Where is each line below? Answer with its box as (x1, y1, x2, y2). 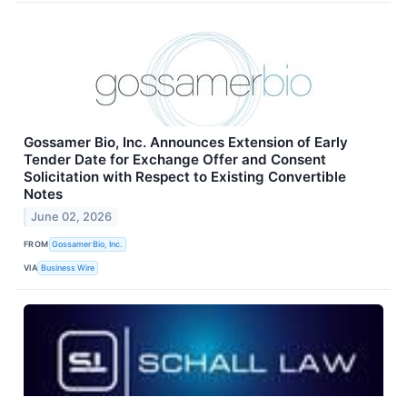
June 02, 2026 (31, 210, 113, 224)
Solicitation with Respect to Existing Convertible (24, 167, 346, 185)
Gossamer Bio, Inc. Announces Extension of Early (24, 133, 348, 151)
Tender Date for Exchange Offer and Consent (24, 150, 326, 168)
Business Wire (41, 262, 95, 273)
